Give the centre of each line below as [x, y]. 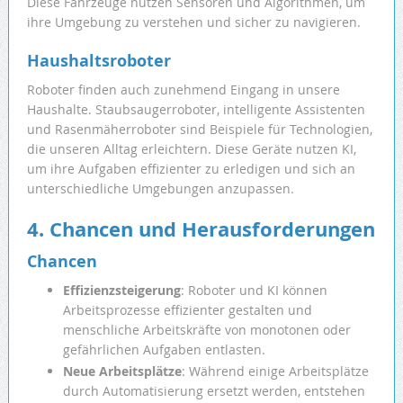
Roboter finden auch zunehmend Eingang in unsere [183, 90]
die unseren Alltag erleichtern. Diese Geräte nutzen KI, [191, 149]
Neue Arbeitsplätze [122, 372]
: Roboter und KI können [254, 291]
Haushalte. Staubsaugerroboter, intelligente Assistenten [196, 110]
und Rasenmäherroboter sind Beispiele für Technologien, [199, 130]
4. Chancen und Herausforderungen [201, 229]
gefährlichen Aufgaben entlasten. [164, 350]
